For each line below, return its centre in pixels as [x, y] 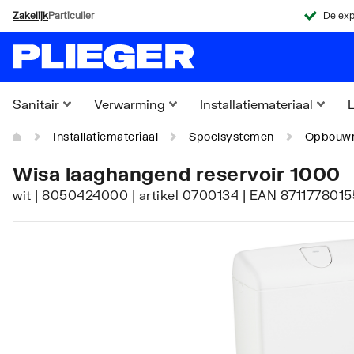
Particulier [71, 15]
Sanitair [36, 104]
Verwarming [130, 104]
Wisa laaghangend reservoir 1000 [177, 173]
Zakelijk [30, 15]
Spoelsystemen [232, 136]
